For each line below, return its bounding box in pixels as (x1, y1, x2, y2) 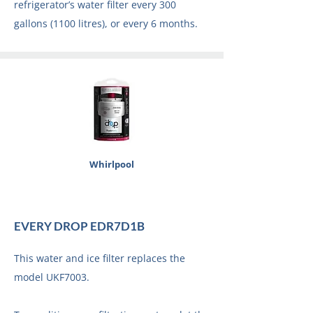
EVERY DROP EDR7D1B (14, 219, 145, 233)
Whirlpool (89, 158, 134, 170)
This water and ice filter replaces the (14, 252, 185, 265)
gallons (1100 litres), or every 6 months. (14, 17, 198, 30)
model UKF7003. (14, 270, 89, 284)
